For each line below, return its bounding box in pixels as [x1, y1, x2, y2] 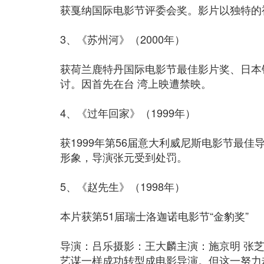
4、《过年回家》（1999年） [60, 105, 196, 120]
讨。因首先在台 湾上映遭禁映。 [60, 75, 212, 91]
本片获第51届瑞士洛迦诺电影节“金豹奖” [60, 208, 249, 223]
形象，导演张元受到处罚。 [60, 149, 187, 164]
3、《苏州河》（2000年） [60, 31, 185, 47]
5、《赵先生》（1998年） [60, 179, 185, 194]
